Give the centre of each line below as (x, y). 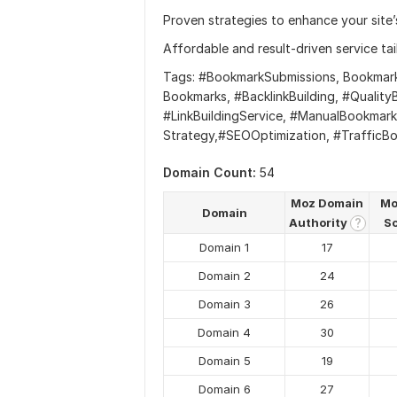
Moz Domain (327, 203)
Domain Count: (210, 172)
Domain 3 (224, 304)
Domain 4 (224, 332)
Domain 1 (224, 247)
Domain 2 (224, 276)
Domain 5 (224, 361)
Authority (319, 222)
